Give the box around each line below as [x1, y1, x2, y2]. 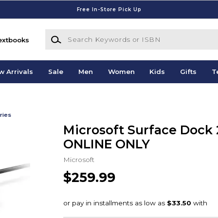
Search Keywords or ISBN [44, 30, 132, 38]
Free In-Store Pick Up [76, 6, 142, 13]
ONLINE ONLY [63, 136, 150, 151]
